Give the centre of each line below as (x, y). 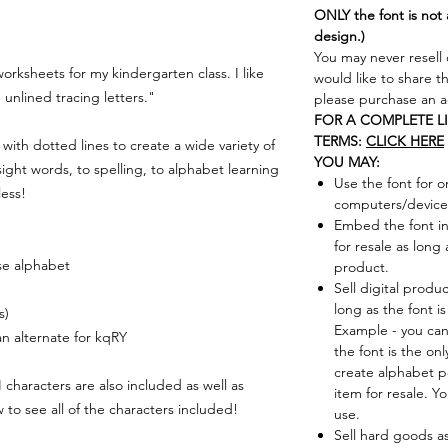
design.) (339, 35)
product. (361, 266)
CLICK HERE (405, 140)
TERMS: (338, 140)
